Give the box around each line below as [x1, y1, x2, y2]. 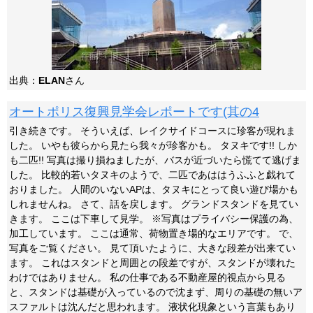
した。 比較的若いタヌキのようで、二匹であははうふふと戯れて [9, 169, 296, 180]
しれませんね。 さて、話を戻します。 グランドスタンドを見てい [9, 198, 298, 210]
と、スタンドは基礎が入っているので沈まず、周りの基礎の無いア [9, 286, 303, 298]
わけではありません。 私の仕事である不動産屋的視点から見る [9, 272, 286, 283]
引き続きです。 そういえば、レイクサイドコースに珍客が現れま [9, 125, 296, 136]
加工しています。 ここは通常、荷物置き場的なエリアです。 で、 [9, 228, 298, 239]
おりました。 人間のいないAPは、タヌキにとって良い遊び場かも [9, 184, 298, 195]
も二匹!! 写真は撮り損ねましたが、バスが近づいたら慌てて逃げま [9, 154, 301, 166]
